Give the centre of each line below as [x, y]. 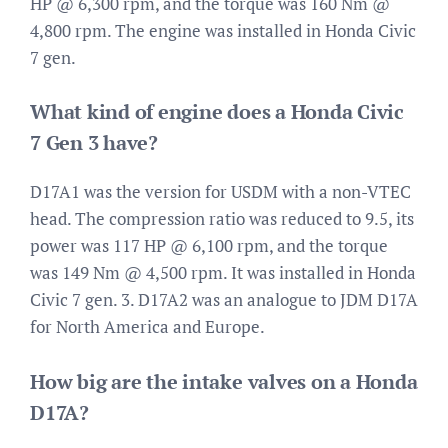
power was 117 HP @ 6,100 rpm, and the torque [209, 245]
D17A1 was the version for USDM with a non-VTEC [220, 191]
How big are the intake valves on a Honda [224, 381]
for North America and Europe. [147, 326]
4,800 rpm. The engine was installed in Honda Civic [223, 30]
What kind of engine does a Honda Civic [217, 111]
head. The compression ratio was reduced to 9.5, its [222, 218]
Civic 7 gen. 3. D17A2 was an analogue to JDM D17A [224, 299]
